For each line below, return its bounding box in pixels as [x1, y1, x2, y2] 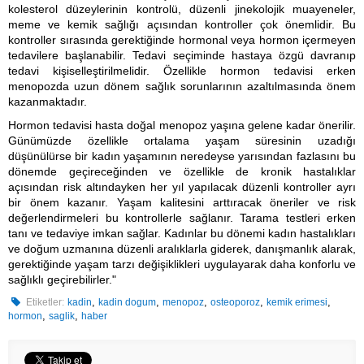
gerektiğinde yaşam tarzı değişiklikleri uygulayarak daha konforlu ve [8, 258, 356, 271]
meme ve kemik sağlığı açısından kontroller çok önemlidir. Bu [8, 18, 356, 31]
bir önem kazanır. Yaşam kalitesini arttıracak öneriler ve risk [8, 196, 356, 209]
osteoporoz [210, 297, 261, 308]
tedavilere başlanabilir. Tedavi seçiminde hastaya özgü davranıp [8, 49, 356, 62]
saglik [49, 310, 75, 322]
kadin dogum [98, 297, 157, 308]
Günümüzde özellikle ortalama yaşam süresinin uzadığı [8, 134, 356, 147]
